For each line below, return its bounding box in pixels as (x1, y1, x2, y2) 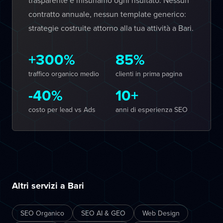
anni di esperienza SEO (115, 105, 188, 114)
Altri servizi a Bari (12, 179, 84, 192)
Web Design (142, 208, 180, 218)
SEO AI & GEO (81, 208, 125, 218)
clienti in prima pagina (115, 69, 182, 79)
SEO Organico (20, 208, 64, 218)
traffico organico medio (28, 69, 99, 79)
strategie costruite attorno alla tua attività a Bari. (28, 22, 194, 33)
